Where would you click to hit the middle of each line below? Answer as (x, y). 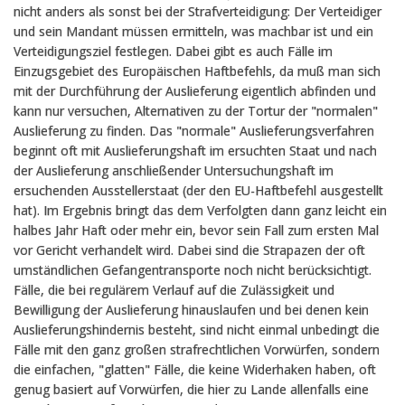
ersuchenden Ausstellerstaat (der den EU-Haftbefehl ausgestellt (198, 190)
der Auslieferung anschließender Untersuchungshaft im (174, 170)
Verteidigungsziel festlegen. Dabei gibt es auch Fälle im (173, 51)
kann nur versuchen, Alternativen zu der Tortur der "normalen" (196, 111)
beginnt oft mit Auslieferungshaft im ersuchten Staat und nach (195, 151)
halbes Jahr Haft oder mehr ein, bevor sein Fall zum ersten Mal (196, 230)
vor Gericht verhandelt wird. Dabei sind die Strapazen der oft (189, 250)
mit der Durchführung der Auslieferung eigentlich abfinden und (195, 91)
